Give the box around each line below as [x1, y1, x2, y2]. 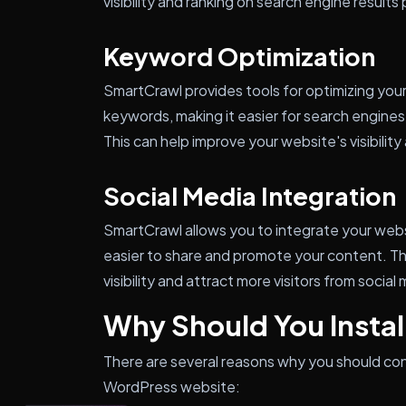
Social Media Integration [103, 180, 396, 211]
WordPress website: [103, 377, 240, 396]
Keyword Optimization [103, 41, 375, 72]
